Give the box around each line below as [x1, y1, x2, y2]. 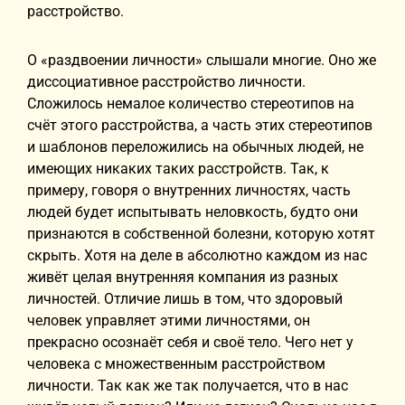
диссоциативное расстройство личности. [27, 73, 306, 90]
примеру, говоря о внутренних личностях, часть [27, 182, 351, 199]
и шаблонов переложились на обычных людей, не [27, 138, 363, 155]
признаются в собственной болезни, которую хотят [27, 225, 375, 242]
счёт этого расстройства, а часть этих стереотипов [27, 117, 372, 134]
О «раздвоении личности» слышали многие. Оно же [27, 52, 376, 69]
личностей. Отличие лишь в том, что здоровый [27, 290, 343, 307]
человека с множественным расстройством [27, 355, 325, 372]
